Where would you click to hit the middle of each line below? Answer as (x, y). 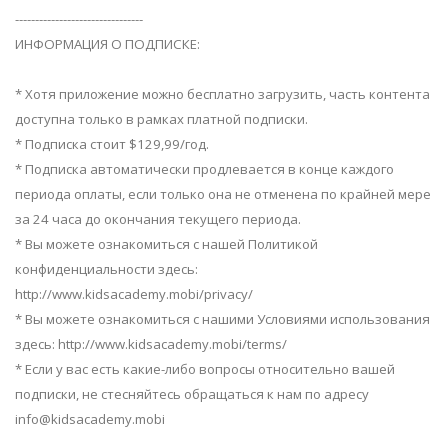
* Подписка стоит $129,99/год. (112, 144)
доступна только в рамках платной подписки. (161, 119)
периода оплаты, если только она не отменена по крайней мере (223, 194)
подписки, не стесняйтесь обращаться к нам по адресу (192, 394)
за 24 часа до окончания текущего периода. (158, 219)
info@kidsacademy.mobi (90, 419)
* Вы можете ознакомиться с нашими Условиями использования (222, 319)
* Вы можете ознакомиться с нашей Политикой (166, 244)
